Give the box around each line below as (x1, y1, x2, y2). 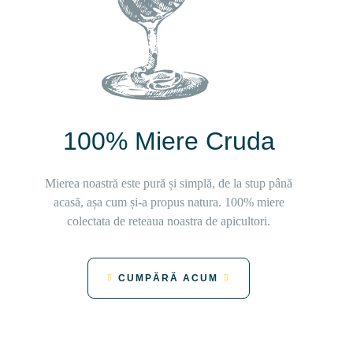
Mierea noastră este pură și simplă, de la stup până (45, 176, 292, 190)
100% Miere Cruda (62, 127, 275, 155)
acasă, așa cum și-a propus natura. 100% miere (53, 195, 284, 209)
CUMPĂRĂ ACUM (117, 273, 218, 284)
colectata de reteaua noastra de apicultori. (67, 214, 270, 228)
